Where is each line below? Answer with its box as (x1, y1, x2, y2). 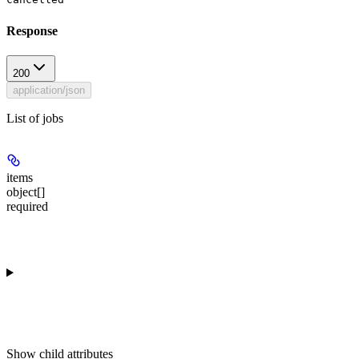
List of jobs (6, 111, 63, 125)
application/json (13, 83, 85, 96)
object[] (6, 184, 45, 199)
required (6, 199, 48, 213)
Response (6, 23, 58, 38)
